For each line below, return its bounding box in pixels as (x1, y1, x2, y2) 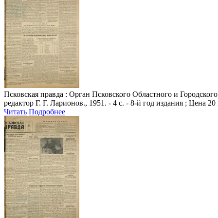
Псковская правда (4, 90, 63, 98)
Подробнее (29, 107, 65, 116)
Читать (4, 107, 27, 116)
